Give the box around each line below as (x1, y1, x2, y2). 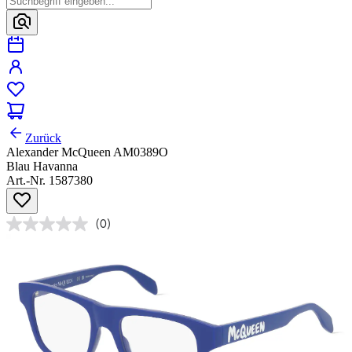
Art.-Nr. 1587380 (6, 174, 93, 188)
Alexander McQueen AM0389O (6, 145, 168, 159)
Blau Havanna (6, 159, 78, 174)
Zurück (25, 131, 61, 145)
